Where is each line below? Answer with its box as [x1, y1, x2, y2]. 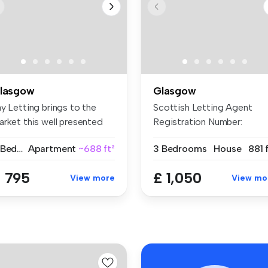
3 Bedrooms [153, 142, 207, 154]
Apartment [28, 142, 77, 154]
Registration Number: [153, 115, 242, 127]
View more [70, 172, 115, 183]
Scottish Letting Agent [153, 101, 252, 113]
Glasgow [153, 84, 196, 98]
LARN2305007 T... [153, 130, 232, 142]
